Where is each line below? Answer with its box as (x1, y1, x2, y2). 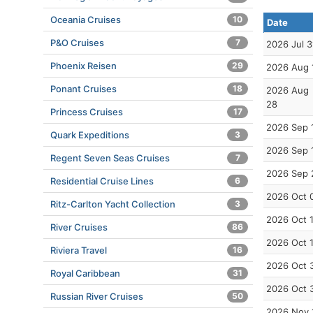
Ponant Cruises (50, 83, 117, 94)
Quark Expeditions (50, 129, 129, 140)
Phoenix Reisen (50, 60, 117, 71)
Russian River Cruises (50, 291, 143, 302)
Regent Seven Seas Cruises (50, 152, 170, 163)
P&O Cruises (50, 37, 104, 48)
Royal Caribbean (50, 268, 120, 279)
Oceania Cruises (50, 14, 121, 25)
